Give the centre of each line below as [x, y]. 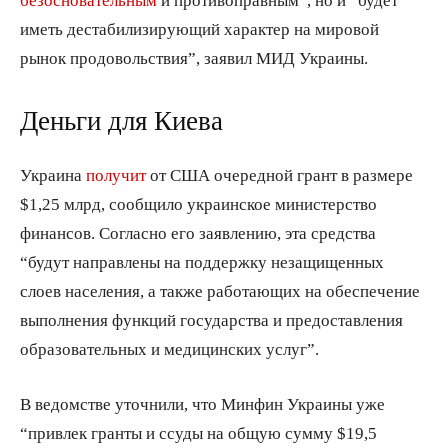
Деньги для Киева [121, 120]
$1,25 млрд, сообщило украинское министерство [198, 203]
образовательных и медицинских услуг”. [169, 348]
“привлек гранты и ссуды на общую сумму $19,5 [198, 432]
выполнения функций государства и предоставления [211, 319]
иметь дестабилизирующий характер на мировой [199, 28]
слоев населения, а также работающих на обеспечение [220, 290]
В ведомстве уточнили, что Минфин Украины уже [202, 403]
